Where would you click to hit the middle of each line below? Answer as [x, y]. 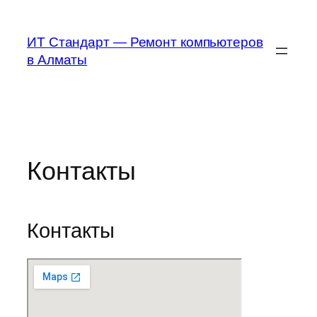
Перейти [33, 14]
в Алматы [57, 59]
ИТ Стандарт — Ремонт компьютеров [145, 42]
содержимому [49, 49]
